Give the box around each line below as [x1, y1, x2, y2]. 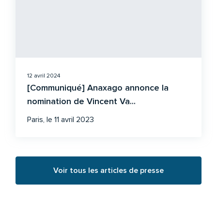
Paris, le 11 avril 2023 [27, 115, 94, 124]
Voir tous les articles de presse [53, 166, 164, 175]
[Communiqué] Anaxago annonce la [27, 82, 169, 93]
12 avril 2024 [27, 72, 60, 79]
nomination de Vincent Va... [27, 96, 136, 107]
